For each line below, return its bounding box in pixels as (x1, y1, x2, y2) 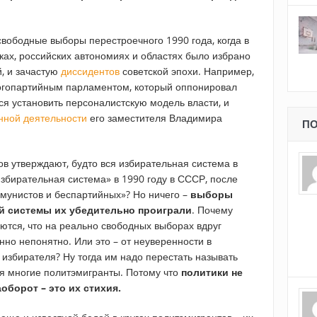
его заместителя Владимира (87, 111, 222, 125)
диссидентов (61, 64, 120, 79)
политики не (181, 265, 243, 279)
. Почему (192, 203, 233, 217)
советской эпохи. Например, (120, 64, 254, 79)
